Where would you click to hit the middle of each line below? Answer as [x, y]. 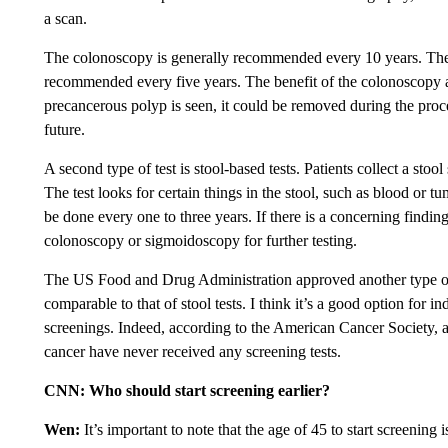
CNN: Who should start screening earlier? [186, 390]
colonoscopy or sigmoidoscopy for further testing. [200, 240]
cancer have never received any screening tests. [192, 351]
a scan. [65, 18]
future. [64, 129]
